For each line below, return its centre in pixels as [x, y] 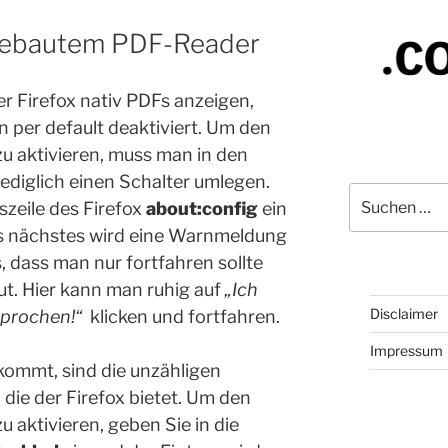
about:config [202, 208]
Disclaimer [403, 313]
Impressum [406, 350]
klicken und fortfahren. [181, 316]
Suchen [372, 193]
